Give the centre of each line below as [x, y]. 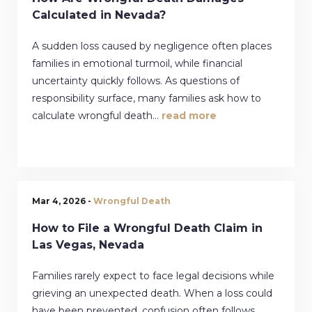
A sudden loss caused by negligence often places [152, 46]
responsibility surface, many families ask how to [147, 98]
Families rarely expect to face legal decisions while [153, 275]
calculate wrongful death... [97, 115]
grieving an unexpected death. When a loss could [152, 293]
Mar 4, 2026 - [63, 201]
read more [189, 115]
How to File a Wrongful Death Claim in [147, 228]
